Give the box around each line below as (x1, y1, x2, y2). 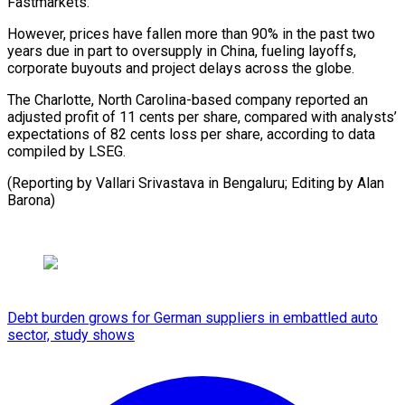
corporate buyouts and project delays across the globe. (7, 59, 354, 77)
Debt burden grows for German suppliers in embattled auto (7, 308, 378, 326)
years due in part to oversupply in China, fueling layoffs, (7, 42, 356, 60)
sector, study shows (7, 325, 135, 344)
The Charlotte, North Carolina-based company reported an (7, 90, 368, 108)
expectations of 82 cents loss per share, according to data (7, 125, 375, 143)
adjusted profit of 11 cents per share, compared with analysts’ (7, 108, 397, 126)
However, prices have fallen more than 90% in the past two (7, 24, 375, 42)
